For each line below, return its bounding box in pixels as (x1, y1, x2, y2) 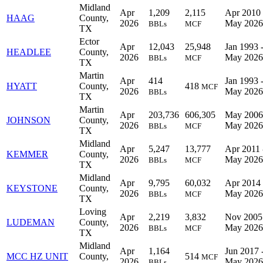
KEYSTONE (6, 183, 58, 193)
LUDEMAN (6, 217, 55, 227)
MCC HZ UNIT (6, 251, 68, 261)
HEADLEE (6, 46, 51, 57)
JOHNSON (6, 114, 50, 125)
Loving (79, 206, 106, 217)
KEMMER (6, 149, 48, 159)
